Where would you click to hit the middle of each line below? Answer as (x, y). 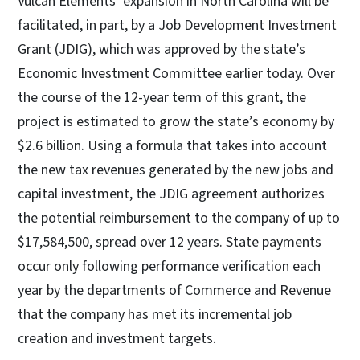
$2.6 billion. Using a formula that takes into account (172, 145)
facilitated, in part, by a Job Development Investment (177, 25)
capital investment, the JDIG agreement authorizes (171, 194)
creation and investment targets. (117, 338)
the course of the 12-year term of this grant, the (162, 97)
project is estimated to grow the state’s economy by (176, 121)
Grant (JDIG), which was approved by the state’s (162, 49)
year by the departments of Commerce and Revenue (174, 290)
